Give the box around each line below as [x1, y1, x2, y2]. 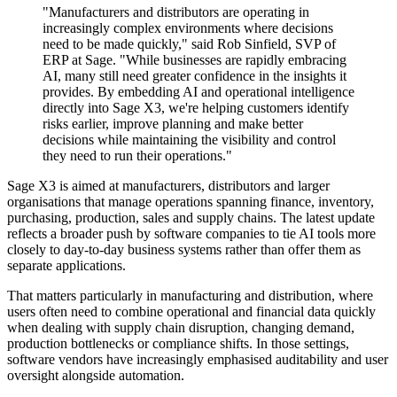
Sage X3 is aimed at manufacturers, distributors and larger [7, 178, 330, 194]
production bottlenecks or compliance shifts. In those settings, [7, 336, 349, 352]
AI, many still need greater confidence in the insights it [43, 68, 346, 84]
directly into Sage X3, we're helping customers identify [43, 100, 349, 116]
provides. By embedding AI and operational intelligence [43, 84, 354, 100]
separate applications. [7, 258, 126, 274]
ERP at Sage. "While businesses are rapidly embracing [43, 52, 346, 68]
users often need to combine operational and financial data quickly [7, 304, 376, 320]
